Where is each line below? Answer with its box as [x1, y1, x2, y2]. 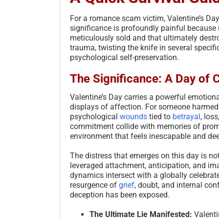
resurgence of [70, 180, 119, 190]
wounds [120, 111, 147, 121]
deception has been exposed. [70, 190, 170, 199]
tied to [147, 111, 173, 121]
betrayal [173, 111, 200, 121]
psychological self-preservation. [70, 52, 179, 62]
